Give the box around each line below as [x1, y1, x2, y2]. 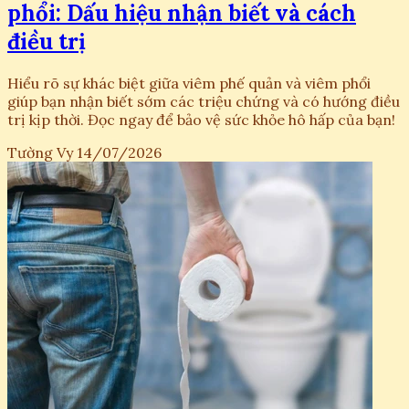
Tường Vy [7, 142, 73, 162]
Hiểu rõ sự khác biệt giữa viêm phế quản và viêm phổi [7, 73, 371, 92]
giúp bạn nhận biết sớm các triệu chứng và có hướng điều [7, 91, 400, 110]
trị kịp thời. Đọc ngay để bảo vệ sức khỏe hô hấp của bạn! [7, 110, 395, 129]
